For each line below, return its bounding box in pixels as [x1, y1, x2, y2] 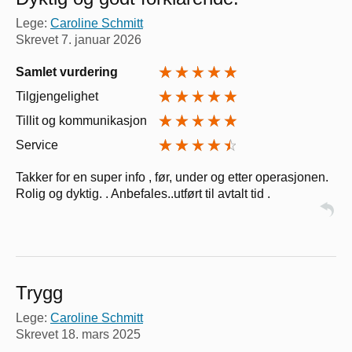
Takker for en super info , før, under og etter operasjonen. [16, 170, 328, 185]
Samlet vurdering [16, 65, 118, 79]
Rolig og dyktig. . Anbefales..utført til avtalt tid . [16, 187, 270, 201]
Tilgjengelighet [16, 90, 98, 104]
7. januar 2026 [61, 33, 141, 47]
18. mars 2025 [61, 328, 141, 342]
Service [16, 138, 58, 152]
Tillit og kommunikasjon [16, 114, 147, 128]
